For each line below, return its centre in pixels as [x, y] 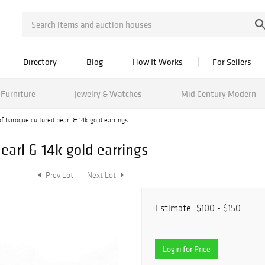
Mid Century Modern [218, 93]
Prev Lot [59, 175]
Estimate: [174, 208]
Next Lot [102, 175]
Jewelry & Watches [108, 93]
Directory [40, 62]
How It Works [158, 62]
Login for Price [187, 249]
